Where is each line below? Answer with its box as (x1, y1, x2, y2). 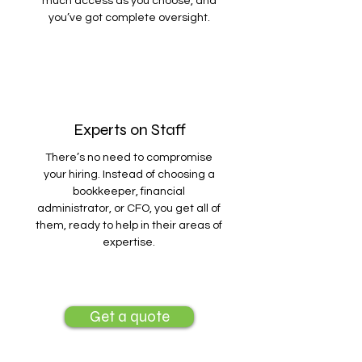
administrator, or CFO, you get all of (37, 203, 221, 214)
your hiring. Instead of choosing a (43, 169, 215, 180)
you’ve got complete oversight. (48, 12, 210, 23)
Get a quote (89, 308, 170, 326)
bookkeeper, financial (73, 186, 185, 197)
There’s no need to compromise (45, 152, 213, 163)
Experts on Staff (73, 120, 186, 140)
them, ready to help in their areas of (36, 220, 222, 231)
